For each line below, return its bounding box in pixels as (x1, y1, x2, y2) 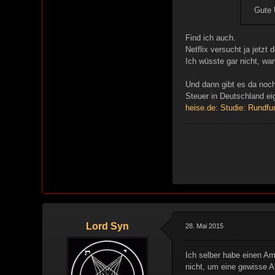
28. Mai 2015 (185, 222, 223, 230)
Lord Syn (85, 221, 129, 231)
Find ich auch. (185, 33, 236, 42)
